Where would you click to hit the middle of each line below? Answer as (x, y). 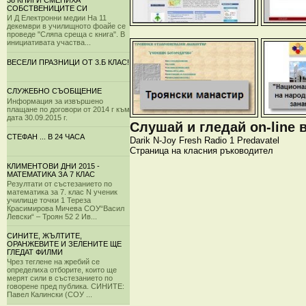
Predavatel (258, 140)
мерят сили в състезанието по (60, 278)
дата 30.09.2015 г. (37, 117)
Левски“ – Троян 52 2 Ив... (52, 216)
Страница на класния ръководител (201, 150)
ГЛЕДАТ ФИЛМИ (35, 252)
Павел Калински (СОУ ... (50, 295)
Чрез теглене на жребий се (53, 262)
